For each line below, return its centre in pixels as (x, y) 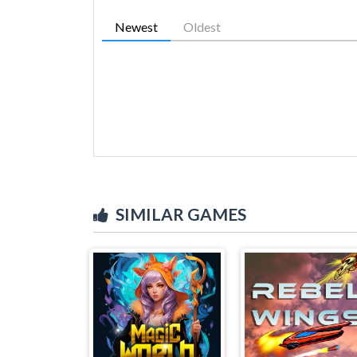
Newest (136, 26)
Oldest (202, 26)
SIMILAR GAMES (181, 214)
